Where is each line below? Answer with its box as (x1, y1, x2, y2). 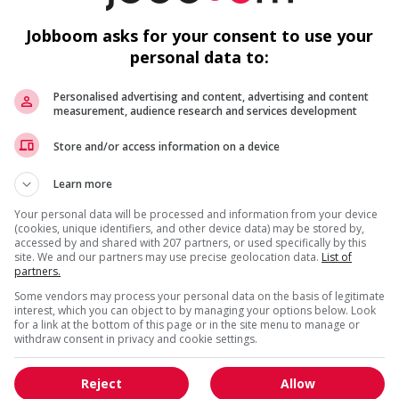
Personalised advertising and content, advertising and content (53, 88, 369, 104)
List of (322, 248, 352, 265)
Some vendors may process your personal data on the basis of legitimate (14, 288, 385, 304)
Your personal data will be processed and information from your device (14, 206, 378, 222)
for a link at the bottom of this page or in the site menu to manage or (14, 316, 360, 332)
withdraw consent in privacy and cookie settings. (14, 330, 257, 346)
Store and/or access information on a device (53, 139, 280, 154)
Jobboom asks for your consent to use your (26, 24, 373, 46)
